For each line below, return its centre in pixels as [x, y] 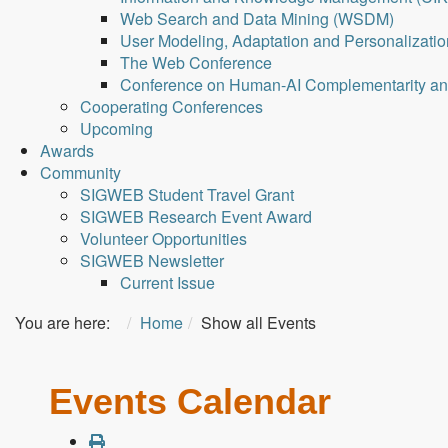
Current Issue [167, 282]
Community [80, 172]
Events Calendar [189, 401]
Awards [67, 150]
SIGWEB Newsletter [152, 260]
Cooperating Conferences [171, 106]
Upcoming [116, 128]
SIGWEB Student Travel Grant [187, 194]
